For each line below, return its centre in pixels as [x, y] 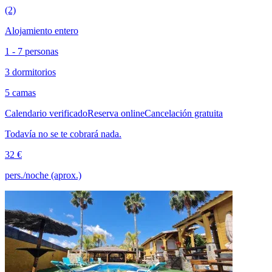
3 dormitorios [30, 72]
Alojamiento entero [42, 30]
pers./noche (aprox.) [43, 175]
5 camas [20, 92]
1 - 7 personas [32, 51]
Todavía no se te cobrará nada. [63, 134]
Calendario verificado [46, 113]
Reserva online [116, 113]
